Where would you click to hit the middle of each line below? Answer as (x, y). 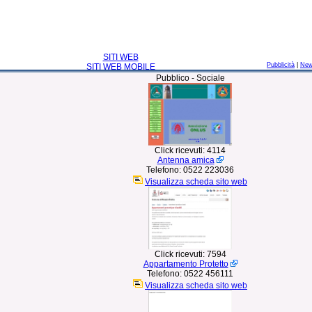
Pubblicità (281, 65)
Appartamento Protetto (186, 264)
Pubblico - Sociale (190, 78)
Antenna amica (186, 160)
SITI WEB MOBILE (120, 67)
